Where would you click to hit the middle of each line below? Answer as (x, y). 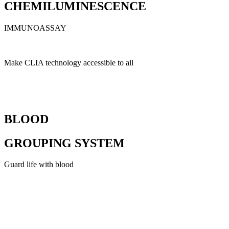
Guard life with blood (39, 165)
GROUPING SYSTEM (64, 143)
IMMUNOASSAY (35, 28)
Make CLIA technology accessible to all (69, 62)
